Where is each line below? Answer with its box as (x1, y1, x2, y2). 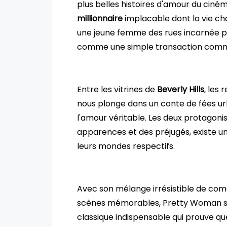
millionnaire (77, 12, 123, 24)
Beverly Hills (157, 83, 204, 95)
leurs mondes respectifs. (77, 140, 175, 152)
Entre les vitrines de (77, 83, 157, 95)
